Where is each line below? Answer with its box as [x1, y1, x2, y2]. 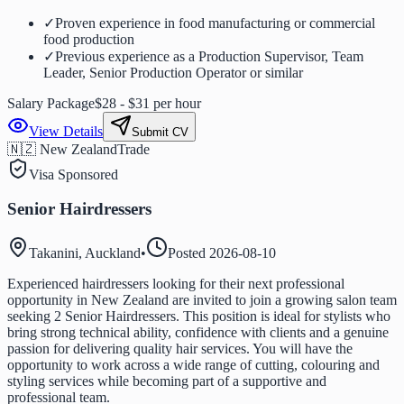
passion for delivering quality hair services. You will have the [7, 341, 353, 357]
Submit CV [132, 124, 188, 139]
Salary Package [7, 95, 95, 111]
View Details [29, 123, 103, 139]
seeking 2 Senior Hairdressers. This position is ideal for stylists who [7, 308, 390, 325]
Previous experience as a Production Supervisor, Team [55, 48, 363, 64]
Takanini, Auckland [29, 245, 141, 262]
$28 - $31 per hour [95, 95, 201, 111]
